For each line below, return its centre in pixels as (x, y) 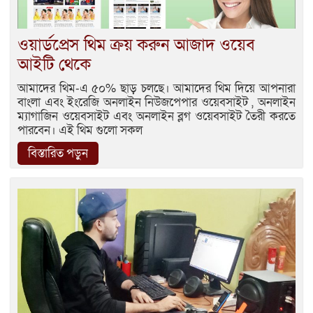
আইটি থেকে (54, 64)
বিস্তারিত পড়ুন (58, 153)
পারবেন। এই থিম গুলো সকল (80, 130)
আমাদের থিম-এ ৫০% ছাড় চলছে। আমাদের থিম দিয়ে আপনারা (156, 88)
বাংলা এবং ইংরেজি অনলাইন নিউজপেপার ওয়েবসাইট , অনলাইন (156, 102)
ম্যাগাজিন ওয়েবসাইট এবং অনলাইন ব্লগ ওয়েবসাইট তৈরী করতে (156, 116)
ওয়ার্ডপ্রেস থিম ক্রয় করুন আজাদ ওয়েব (136, 45)
